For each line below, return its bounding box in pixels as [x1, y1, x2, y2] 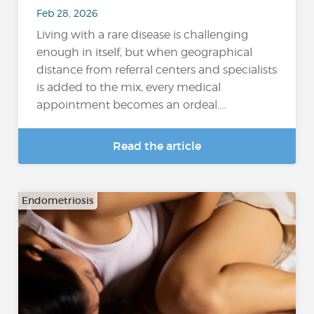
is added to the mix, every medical [36, 81, 221, 94]
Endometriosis [22, 194, 95, 207]
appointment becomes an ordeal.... [36, 98, 226, 111]
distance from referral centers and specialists [36, 63, 278, 76]
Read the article [113, 139, 201, 153]
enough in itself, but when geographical [36, 46, 253, 59]
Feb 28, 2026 [36, 6, 98, 19]
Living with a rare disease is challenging [36, 28, 249, 41]
